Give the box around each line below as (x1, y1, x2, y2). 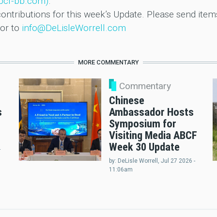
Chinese (108, 94, 144, 107)
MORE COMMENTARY (78, 59, 139, 66)
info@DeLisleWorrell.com (21, 22, 126, 34)
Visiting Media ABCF (108, 129, 197, 142)
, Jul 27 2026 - (157, 157, 195, 165)
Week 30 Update (108, 140, 180, 154)
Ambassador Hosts (108, 106, 194, 119)
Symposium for (108, 117, 176, 130)
